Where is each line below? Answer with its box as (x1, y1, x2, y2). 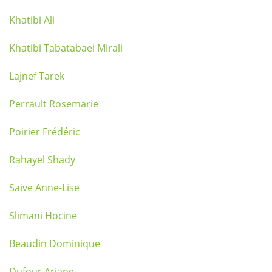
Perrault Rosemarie (9, 97, 98, 110)
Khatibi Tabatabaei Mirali (9, 41, 123, 55)
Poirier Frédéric (9, 125, 80, 138)
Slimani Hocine (9, 209, 77, 222)
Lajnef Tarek (9, 69, 64, 83)
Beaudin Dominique (9, 237, 100, 250)
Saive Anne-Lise (9, 181, 80, 194)
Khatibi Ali (9, 13, 55, 27)
